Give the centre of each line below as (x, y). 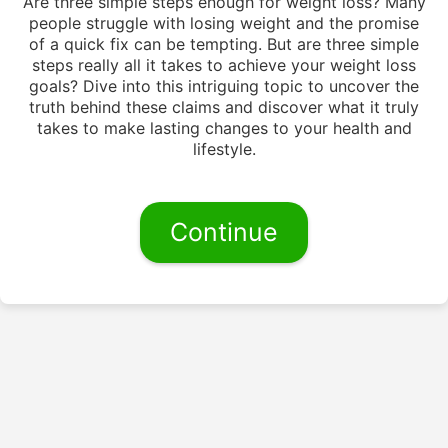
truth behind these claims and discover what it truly (224, 106)
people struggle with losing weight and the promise (224, 22)
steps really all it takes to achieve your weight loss (224, 64)
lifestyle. (224, 148)
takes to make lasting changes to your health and (224, 127)
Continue (224, 231)
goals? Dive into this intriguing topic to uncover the (224, 85)
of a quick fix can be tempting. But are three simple (224, 43)
